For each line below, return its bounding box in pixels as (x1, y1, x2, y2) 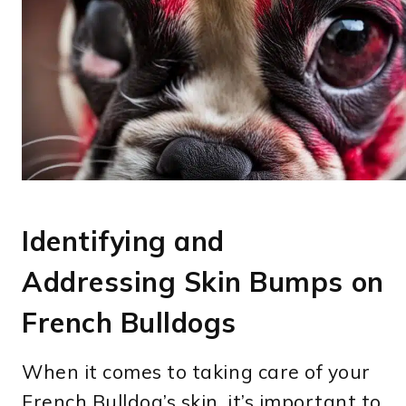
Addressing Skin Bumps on (22, 264, 384, 299)
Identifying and (22, 223, 225, 258)
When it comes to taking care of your (22, 359, 371, 383)
